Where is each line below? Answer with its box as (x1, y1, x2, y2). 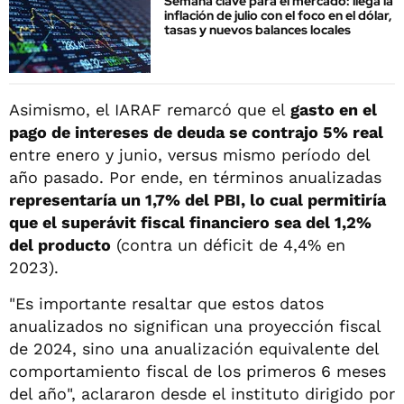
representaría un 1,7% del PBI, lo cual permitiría (9, 189, 386, 209)
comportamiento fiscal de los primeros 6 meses (9, 361, 386, 381)
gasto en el (290, 99, 377, 119)
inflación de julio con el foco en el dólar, (164, 7, 392, 24)
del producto (9, 234, 111, 254)
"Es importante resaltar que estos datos (9, 293, 324, 313)
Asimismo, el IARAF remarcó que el (9, 99, 290, 119)
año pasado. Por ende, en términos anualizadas (9, 167, 381, 187)
